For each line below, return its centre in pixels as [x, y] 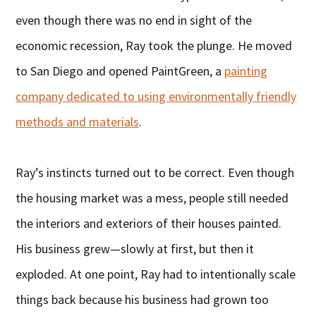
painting [246, 71]
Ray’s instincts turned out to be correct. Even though [155, 173]
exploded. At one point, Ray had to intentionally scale [156, 274]
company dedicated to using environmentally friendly [156, 97]
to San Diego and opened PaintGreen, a [120, 71]
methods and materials [78, 122]
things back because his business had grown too [142, 300]
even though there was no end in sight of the [134, 20]
